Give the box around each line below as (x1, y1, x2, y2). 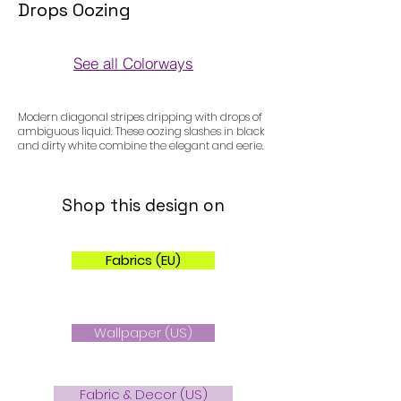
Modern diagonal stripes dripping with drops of (18, 109, 262, 125)
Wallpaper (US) (94, 323, 192, 343)
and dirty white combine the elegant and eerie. (18, 138, 264, 154)
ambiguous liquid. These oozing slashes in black (18, 124, 264, 140)
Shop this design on (62, 194, 225, 218)
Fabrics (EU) (106, 251, 181, 270)
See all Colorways (73, 53, 193, 73)
